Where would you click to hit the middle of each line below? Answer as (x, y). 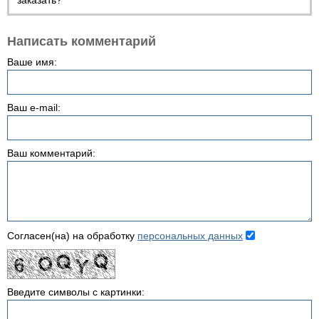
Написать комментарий (82, 41)
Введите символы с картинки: (76, 292)
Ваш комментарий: (51, 153)
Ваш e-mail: (34, 108)
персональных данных (190, 235)
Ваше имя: (32, 62)
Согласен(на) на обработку (72, 235)
